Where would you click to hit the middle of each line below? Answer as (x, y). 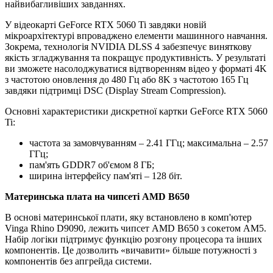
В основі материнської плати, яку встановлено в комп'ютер (128, 218)
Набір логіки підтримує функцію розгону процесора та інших (133, 239)
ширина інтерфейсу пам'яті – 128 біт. (106, 176)
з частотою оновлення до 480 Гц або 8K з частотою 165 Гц (127, 80)
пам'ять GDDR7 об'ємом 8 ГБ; (92, 165)
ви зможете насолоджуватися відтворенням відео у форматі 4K (136, 69)
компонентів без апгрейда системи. (78, 261)
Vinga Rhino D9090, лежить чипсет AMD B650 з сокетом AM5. (136, 229)
